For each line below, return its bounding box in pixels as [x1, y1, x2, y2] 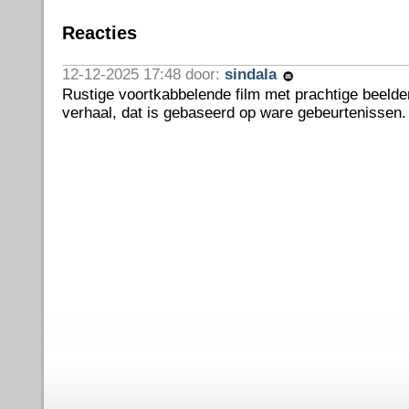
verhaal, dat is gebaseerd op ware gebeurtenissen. [61, 103, 406, 121]
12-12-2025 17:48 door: [61, 66, 225, 83]
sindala [224, 66, 281, 83]
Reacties [61, 23, 137, 43]
